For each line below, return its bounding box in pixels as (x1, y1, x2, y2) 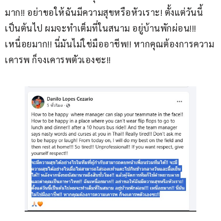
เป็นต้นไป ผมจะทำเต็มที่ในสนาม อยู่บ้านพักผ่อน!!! (5, 22, 198, 34)
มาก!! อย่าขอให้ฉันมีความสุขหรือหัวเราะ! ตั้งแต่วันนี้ (5, 6, 203, 18)
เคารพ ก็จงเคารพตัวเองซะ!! (5, 54, 111, 66)
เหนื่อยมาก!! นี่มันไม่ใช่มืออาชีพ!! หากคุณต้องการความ (5, 38, 214, 50)
